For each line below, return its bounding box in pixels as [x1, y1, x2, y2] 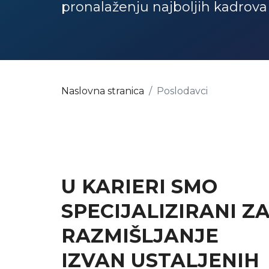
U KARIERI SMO [61, 175, 217, 198]
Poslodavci [157, 85, 208, 97]
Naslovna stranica [61, 85, 144, 97]
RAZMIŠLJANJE [61, 224, 219, 247]
